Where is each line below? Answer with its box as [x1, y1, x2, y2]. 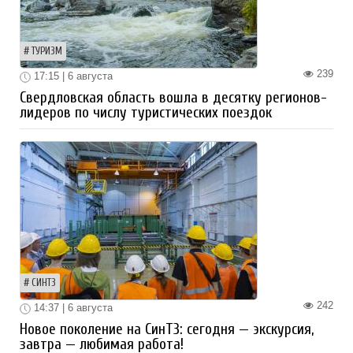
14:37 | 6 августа [31, 302, 113, 314]
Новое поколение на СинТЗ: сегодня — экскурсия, [20, 320, 314, 338]
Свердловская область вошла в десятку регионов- [20, 89, 327, 107]
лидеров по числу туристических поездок [20, 104, 272, 122]
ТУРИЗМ [32, 46, 62, 58]
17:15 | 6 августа [31, 70, 113, 83]
